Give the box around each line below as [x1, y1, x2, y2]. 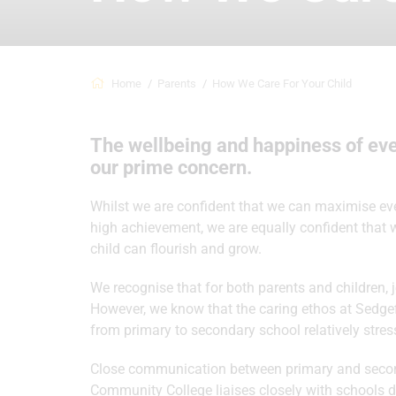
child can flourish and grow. [90, 240, 262, 257]
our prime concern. [90, 156, 256, 179]
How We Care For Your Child [212, 77, 352, 90]
